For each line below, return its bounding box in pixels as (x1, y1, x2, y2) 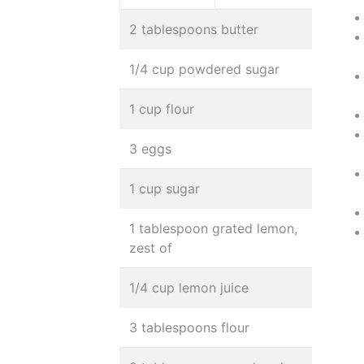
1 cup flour (129, 101, 194, 117)
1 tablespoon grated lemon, (129, 220, 297, 236)
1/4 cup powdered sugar (129, 61, 279, 77)
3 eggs (129, 141, 171, 157)
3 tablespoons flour (129, 319, 249, 336)
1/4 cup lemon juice (129, 279, 249, 296)
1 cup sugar (129, 180, 200, 197)
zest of (129, 240, 172, 256)
